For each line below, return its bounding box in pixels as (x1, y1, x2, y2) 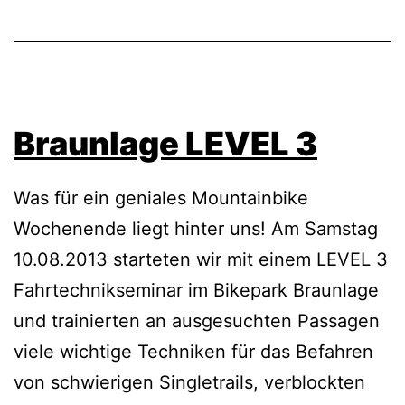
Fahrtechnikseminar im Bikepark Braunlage (14, 279, 379, 302)
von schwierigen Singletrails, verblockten (14, 372, 365, 394)
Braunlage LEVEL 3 (14, 124, 317, 165)
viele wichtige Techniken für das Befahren (14, 341, 373, 363)
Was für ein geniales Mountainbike (14, 187, 308, 210)
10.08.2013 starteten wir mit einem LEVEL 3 (14, 249, 388, 271)
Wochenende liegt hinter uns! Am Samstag (14, 218, 378, 240)
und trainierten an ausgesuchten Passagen (14, 310, 380, 333)
